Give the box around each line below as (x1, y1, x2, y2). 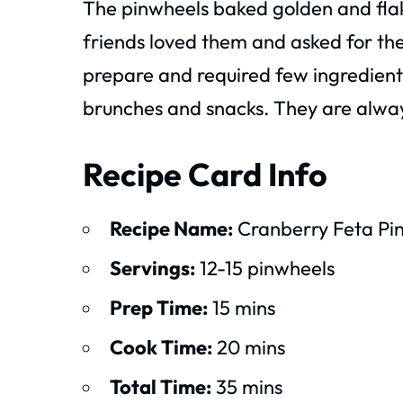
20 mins (212, 334, 285, 360)
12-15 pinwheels (195, 255, 335, 281)
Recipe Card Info (83, 153, 327, 194)
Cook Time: (110, 334, 212, 360)
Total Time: (110, 373, 211, 399)
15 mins (208, 294, 275, 320)
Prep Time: (110, 294, 208, 320)
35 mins (211, 373, 282, 399)
